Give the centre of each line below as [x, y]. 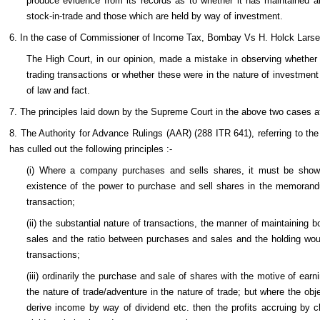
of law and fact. [58, 90]
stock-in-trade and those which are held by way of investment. [155, 16]
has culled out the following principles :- [91, 149]
